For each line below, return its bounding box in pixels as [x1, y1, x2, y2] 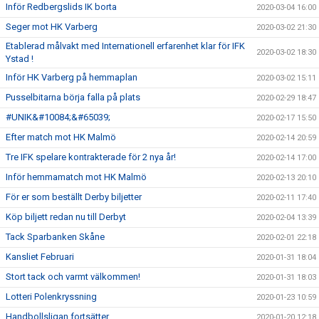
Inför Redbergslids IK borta [6, 1, 117, 12]
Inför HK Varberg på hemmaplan [6, 72, 137, 83]
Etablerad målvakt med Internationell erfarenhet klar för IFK [6, 41, 245, 51]
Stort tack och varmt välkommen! [6, 271, 140, 282]
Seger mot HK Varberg [6, 21, 98, 32]
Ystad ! [6, 53, 33, 64]
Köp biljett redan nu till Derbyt [6, 211, 126, 222]
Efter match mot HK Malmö [6, 132, 116, 142]
